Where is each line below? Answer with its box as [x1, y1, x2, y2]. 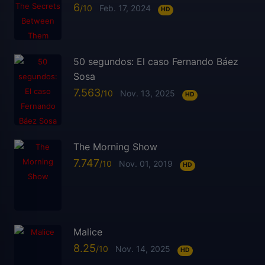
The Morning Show [73, 140, 157, 153]
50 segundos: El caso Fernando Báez [73, 55, 238, 67]
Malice [73, 225, 102, 238]
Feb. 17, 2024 [99, 3, 151, 14]
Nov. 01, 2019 [119, 159, 173, 169]
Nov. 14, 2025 [115, 244, 170, 254]
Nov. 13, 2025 [120, 88, 175, 99]
